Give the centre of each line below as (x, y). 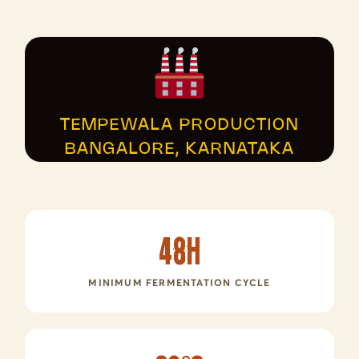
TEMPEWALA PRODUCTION (179, 125)
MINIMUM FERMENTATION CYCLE (179, 282)
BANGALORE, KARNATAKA (179, 149)
